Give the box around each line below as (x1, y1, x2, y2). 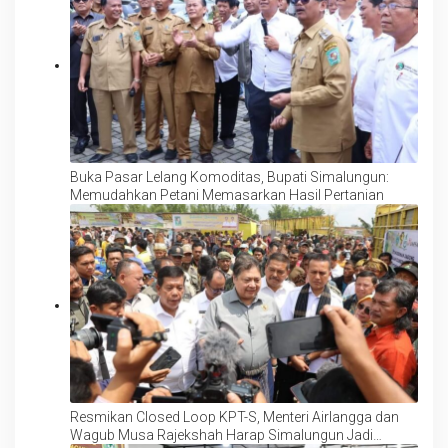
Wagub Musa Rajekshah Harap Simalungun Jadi (70, 426, 373, 443)
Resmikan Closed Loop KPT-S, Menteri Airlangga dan (70, 408, 399, 425)
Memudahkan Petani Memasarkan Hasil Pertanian (70, 186, 384, 203)
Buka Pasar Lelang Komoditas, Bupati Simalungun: (70, 168, 389, 185)
